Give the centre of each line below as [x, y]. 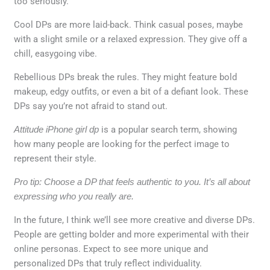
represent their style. [55, 158]
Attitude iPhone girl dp [57, 129]
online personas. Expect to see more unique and [111, 249]
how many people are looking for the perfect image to [122, 144]
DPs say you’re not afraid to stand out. [91, 106]
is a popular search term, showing [168, 129]
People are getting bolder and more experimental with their [132, 234]
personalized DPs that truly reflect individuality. [108, 263]
